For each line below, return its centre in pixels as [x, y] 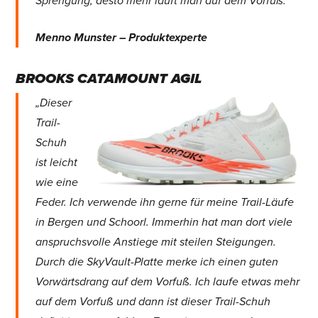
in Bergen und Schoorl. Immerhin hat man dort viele [164, 223]
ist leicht [57, 163]
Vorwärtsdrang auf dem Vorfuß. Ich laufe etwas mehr [168, 282]
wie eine [57, 183]
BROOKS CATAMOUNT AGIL [108, 79]
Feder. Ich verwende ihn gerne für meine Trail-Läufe [165, 203]
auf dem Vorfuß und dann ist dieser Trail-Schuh [153, 302]
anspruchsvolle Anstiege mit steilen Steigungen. [156, 242]
